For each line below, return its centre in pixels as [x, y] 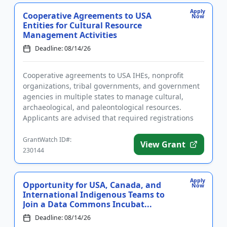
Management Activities [70, 35]
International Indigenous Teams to [94, 195]
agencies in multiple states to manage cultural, [103, 97]
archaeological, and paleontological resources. [102, 107]
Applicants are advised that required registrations [108, 118]
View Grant [163, 144]
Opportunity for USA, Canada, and [92, 185]
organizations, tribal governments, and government [111, 86]
